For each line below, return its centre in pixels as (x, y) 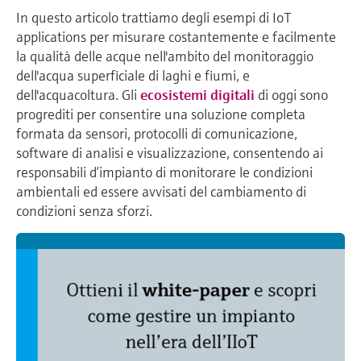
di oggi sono (291, 95)
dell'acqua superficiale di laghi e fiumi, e (133, 76)
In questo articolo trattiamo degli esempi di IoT (154, 18)
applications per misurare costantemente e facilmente (176, 37)
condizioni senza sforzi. (84, 211)
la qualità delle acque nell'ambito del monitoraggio (165, 56)
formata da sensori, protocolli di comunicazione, (157, 134)
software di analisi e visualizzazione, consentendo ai (170, 153)
